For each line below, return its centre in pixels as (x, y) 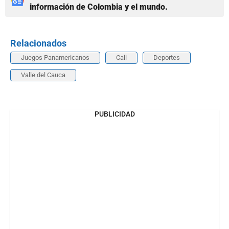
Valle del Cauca (43, 75)
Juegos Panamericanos (55, 58)
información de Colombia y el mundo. (99, 7)
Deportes (167, 58)
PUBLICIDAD (114, 114)
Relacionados (38, 43)
